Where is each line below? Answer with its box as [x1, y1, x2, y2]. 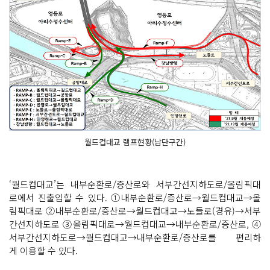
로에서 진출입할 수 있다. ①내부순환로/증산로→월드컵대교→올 [9, 191, 261, 204]
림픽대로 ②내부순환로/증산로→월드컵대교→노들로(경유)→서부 [9, 204, 261, 218]
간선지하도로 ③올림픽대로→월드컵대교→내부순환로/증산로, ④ [9, 218, 261, 231]
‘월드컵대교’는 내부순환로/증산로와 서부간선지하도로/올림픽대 [9, 178, 261, 191]
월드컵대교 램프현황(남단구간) [84, 136, 186, 148]
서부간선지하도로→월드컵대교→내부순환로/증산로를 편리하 [9, 231, 261, 244]
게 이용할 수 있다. [9, 244, 78, 257]
